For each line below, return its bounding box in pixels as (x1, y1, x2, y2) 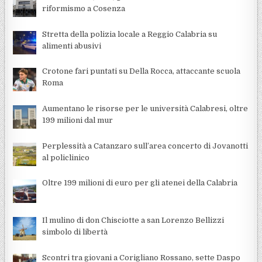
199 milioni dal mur (42, 115, 113, 125)
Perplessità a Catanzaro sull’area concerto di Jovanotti (42, 141, 249, 150)
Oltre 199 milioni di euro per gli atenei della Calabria (42, 178, 238, 188)
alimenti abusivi (42, 41, 102, 50)
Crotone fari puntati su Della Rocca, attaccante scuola (42, 67, 241, 76)
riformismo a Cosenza (42, 4, 126, 13)
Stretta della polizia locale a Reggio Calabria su (42, 29, 218, 39)
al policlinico (42, 153, 90, 162)
